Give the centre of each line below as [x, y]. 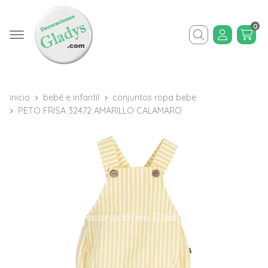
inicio [20, 98]
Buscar [204, 43]
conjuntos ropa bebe [154, 98]
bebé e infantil [71, 98]
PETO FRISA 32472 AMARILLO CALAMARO [100, 111]
